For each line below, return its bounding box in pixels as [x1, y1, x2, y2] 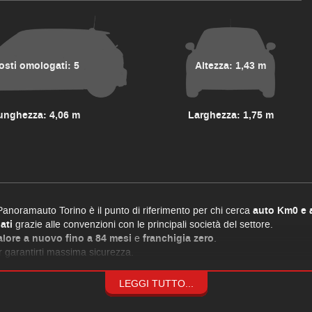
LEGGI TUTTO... [118, 277, 194, 290]
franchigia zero [143, 232, 214, 246]
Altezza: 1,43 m [195, 59, 267, 73]
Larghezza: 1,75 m [187, 109, 274, 123]
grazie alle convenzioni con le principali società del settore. [13, 218, 273, 231]
